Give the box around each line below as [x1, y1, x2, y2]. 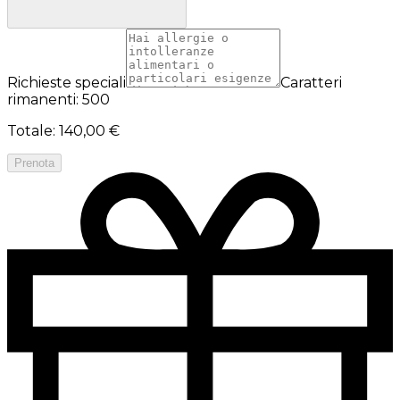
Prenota [14, 155, 54, 170]
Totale [7, 121, 53, 139]
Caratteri [280, 73, 342, 91]
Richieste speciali [7, 73, 126, 91]
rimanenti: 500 [7, 90, 110, 108]
